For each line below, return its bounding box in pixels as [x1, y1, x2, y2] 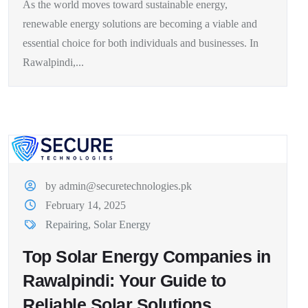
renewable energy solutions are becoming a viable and [23, 18, 257, 30]
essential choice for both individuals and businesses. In [23, 37, 258, 49]
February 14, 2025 [45, 199, 126, 212]
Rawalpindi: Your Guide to [23, 271, 226, 291]
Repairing [45, 219, 89, 231]
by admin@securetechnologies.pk [45, 180, 192, 192]
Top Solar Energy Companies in [23, 247, 271, 267]
